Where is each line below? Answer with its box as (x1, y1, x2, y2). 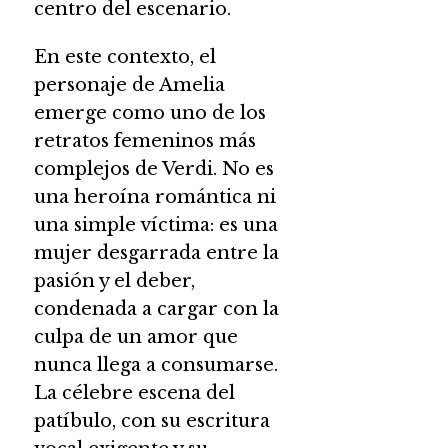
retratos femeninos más (33, 129, 256, 152)
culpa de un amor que (33, 325, 238, 348)
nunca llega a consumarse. (33, 353, 278, 376)
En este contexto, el (33, 45, 216, 68)
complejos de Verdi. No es (33, 157, 274, 180)
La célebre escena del (33, 381, 235, 404)
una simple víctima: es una (33, 213, 278, 236)
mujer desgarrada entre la (33, 241, 279, 264)
